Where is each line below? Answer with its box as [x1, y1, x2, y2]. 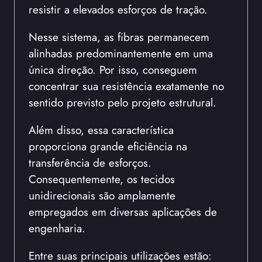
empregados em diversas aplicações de [29, 203, 217, 220]
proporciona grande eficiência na [29, 137, 187, 154]
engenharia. [29, 219, 85, 236]
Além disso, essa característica [29, 121, 174, 138]
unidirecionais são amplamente [29, 187, 175, 204]
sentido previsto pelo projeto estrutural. [29, 94, 216, 111]
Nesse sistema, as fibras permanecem [29, 28, 209, 45]
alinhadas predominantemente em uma [29, 44, 213, 61]
